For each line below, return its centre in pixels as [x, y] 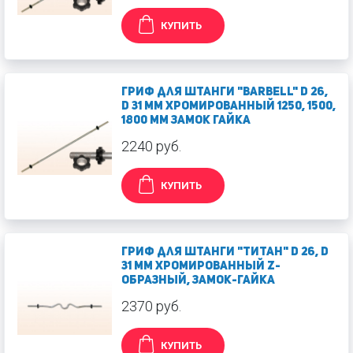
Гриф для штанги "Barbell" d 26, [225, 93]
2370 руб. [151, 306]
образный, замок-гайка [198, 281]
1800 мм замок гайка [186, 121]
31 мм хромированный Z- [201, 267]
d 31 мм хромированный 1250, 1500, [229, 107]
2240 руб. [151, 146]
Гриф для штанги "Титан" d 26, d [225, 253]
